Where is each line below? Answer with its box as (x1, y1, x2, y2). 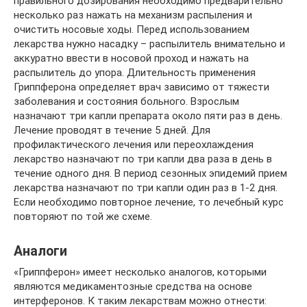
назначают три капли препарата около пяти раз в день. (14, 110, 282, 122)
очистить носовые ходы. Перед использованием (14, 23, 249, 36)
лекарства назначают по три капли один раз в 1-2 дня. (14, 182, 278, 194)
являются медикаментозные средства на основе (14, 280, 252, 293)
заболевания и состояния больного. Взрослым (14, 95, 239, 108)
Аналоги (14, 243, 67, 260)
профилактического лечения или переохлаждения (14, 138, 254, 151)
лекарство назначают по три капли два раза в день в (14, 153, 272, 165)
